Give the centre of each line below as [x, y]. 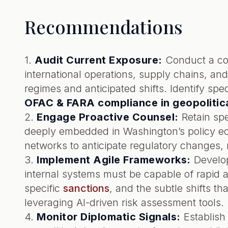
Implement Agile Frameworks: [114, 160]
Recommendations [104, 26]
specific [44, 188]
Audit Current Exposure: [98, 60]
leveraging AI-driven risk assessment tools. [124, 203]
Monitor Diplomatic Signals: [109, 217]
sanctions [86, 188]
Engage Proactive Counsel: [108, 117]
